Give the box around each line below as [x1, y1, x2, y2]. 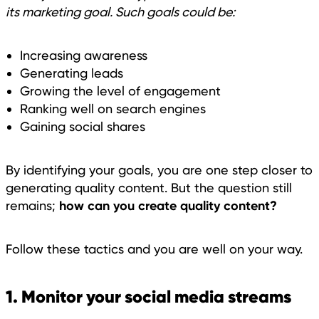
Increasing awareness [20, 47, 147, 63]
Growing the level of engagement [20, 83, 221, 98]
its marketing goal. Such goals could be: [6, 4, 235, 19]
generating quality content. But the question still [6, 179, 292, 195]
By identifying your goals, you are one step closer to [6, 162, 313, 177]
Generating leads [20, 65, 123, 80]
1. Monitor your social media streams [6, 285, 291, 308]
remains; [6, 197, 59, 213]
